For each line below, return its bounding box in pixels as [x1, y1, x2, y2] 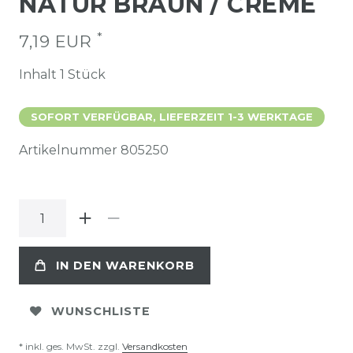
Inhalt [19, 67, 60, 83]
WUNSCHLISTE [51, 303, 150, 318]
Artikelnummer [19, 143, 121, 158]
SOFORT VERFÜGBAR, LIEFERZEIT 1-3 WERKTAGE [31, 110, 313, 124]
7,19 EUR [19, 32, 97, 52]
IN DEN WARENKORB [56, 258, 195, 273]
